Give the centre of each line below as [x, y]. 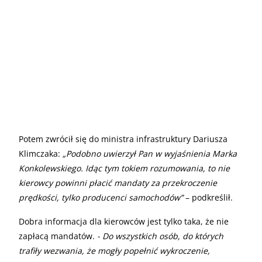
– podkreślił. [208, 197]
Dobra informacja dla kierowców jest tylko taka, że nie [124, 221]
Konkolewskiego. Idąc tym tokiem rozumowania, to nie [124, 168]
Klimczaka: [41, 153]
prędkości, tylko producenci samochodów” [101, 197]
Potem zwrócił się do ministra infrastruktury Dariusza [123, 139]
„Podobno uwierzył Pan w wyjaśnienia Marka [150, 153]
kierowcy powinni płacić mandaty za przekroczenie [118, 182]
